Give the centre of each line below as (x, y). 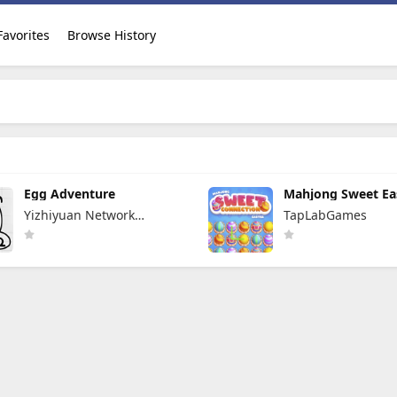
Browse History (111, 35)
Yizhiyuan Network (80, 215)
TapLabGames (326, 215)
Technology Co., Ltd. (84, 234)
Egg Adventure (70, 194)
